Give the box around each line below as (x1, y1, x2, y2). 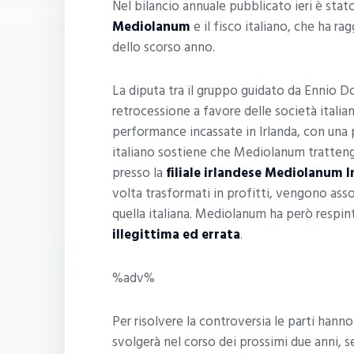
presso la (112, 162, 166, 185)
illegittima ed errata (112, 224, 240, 247)
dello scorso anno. (112, 36, 215, 59)
